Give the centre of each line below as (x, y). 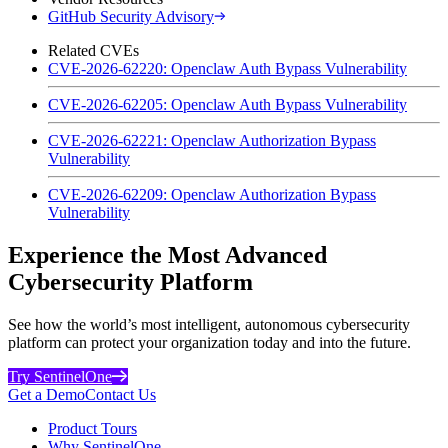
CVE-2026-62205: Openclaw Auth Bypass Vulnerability (227, 104)
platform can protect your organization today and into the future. (209, 342)
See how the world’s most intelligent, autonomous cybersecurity (209, 324)
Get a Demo (46, 394)
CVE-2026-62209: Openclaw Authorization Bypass (212, 194)
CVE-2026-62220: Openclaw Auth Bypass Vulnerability (227, 68)
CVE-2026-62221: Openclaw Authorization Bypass (212, 140)
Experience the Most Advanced (167, 254)
